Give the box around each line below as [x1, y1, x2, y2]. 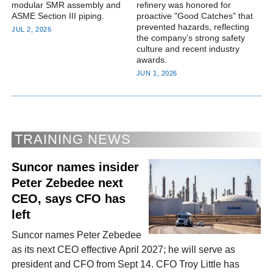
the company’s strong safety [136, 32, 245, 43]
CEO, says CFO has [12, 191, 126, 205]
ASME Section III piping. [12, 10, 105, 21]
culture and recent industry [136, 43, 239, 54]
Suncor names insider [12, 160, 140, 174]
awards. [136, 54, 167, 65]
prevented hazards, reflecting [136, 21, 249, 32]
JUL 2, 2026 [12, 25, 52, 33]
